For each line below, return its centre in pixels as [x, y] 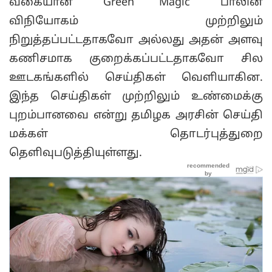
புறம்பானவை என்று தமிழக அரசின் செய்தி [136, 115]
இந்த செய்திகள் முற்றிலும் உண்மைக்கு [136, 97]
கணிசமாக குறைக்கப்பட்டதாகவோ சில [136, 59]
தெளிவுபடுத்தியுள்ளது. [76, 153]
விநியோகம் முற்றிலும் [136, 21]
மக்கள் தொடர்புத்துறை [136, 134]
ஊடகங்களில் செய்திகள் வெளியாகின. [136, 78]
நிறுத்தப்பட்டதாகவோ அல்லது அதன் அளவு [136, 40]
